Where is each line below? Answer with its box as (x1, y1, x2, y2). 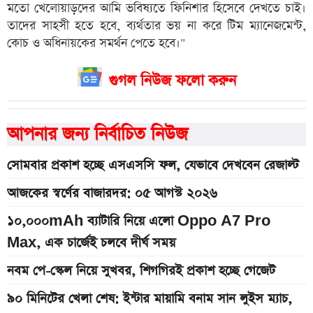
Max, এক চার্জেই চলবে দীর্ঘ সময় (7, 234, 175, 252)
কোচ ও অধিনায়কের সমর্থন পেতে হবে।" (7, 35, 185, 52)
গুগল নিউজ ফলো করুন (108, 70, 236, 91)
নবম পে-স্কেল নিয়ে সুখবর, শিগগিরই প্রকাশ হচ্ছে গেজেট (7, 262, 275, 280)
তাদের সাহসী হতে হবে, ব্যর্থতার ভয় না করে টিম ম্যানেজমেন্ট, (7, 17, 306, 34)
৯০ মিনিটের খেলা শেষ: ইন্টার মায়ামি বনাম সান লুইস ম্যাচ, (7, 290, 292, 308)
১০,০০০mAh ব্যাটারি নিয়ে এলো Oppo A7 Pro (7, 212, 270, 231)
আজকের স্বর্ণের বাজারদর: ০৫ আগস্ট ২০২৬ (7, 184, 217, 203)
